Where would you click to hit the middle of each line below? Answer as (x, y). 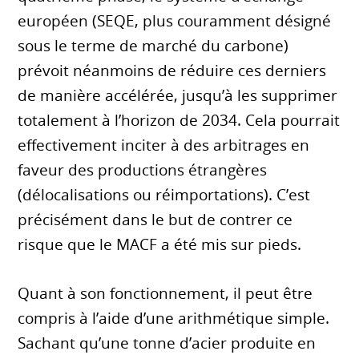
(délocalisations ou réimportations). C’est (164, 195)
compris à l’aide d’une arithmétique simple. (174, 319)
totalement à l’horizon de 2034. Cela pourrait (179, 121)
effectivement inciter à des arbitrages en (164, 145)
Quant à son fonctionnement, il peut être (165, 294)
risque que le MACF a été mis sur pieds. (160, 245)
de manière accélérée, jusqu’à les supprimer (178, 96)
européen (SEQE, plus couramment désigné (175, 21)
